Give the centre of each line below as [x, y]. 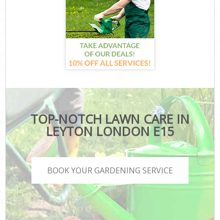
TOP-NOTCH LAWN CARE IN [110, 119]
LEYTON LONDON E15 [110, 131]
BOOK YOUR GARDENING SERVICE [110, 171]
